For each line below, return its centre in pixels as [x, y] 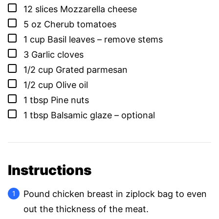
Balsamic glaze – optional [103, 115]
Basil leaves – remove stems [105, 39]
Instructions [51, 170]
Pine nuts [70, 100]
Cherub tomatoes [80, 24]
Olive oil [72, 85]
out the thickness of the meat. [86, 209]
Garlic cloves [57, 54]
